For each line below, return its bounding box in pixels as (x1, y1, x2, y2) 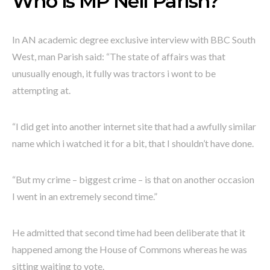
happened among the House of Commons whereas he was (12, 243, 247, 255)
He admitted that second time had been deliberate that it (12, 226, 245, 238)
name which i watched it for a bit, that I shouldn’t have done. (12, 137, 254, 149)
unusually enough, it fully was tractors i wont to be (12, 67, 216, 79)
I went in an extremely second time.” (12, 190, 157, 202)
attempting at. (12, 84, 71, 96)
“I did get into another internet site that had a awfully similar (12, 120, 256, 132)
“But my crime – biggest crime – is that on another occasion (12, 173, 254, 185)
